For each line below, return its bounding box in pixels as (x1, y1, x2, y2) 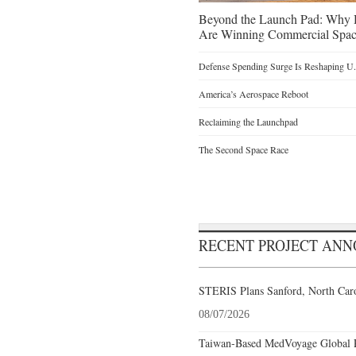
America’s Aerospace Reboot (199, 87, 308, 100)
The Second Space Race (199, 142, 288, 156)
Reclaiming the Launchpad (199, 114, 298, 128)
